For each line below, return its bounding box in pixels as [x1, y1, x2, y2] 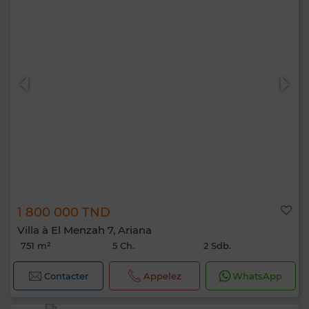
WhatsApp [232, 270, 283, 281]
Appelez [143, 270, 181, 281]
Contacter [44, 270, 89, 281]
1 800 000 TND [17, 205, 110, 220]
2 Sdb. [203, 240, 232, 251]
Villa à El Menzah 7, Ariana [17, 223, 152, 237]
